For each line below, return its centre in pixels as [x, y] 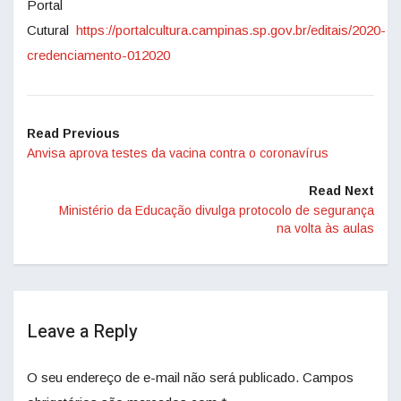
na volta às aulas [325, 229]
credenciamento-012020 [98, 55]
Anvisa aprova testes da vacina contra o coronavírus [178, 154]
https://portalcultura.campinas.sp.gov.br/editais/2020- [231, 30]
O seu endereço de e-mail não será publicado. [163, 378]
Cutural [51, 30]
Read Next [341, 191]
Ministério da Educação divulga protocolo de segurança [217, 211]
